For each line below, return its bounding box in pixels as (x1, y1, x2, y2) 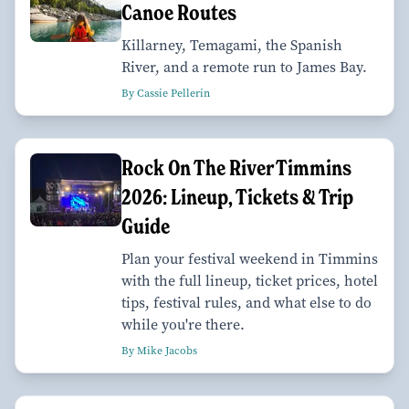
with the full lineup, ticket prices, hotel (121, 271, 378, 291)
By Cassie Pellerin (121, 86, 210, 101)
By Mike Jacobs (121, 343, 197, 359)
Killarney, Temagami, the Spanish (121, 36, 342, 56)
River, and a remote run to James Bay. (121, 58, 367, 78)
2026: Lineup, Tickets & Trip (121, 184, 353, 211)
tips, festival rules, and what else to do (121, 293, 372, 313)
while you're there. (121, 315, 245, 335)
